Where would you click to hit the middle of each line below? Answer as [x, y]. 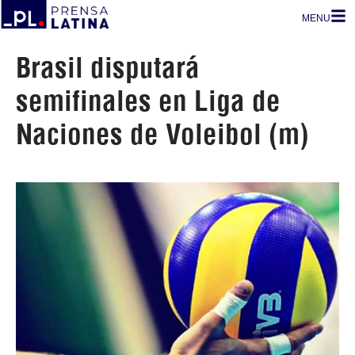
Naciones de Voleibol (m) [162, 134]
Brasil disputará [108, 67]
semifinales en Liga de [148, 101]
